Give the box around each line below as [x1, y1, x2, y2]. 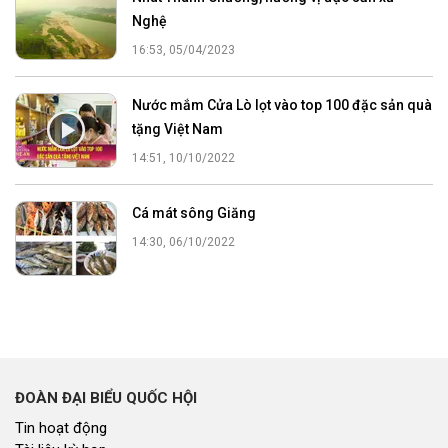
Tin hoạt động [15, 418, 107, 437]
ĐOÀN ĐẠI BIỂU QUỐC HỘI [15, 388, 197, 407]
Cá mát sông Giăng [132, 204, 257, 221]
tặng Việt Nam [132, 120, 224, 137]
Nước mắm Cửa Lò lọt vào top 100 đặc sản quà [132, 96, 433, 113]
